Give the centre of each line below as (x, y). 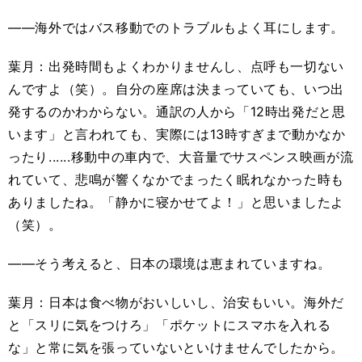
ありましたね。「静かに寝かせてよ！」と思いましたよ (176, 202)
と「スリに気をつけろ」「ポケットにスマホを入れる (170, 325)
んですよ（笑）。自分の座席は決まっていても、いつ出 (176, 89)
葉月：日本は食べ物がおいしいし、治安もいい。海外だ (176, 303)
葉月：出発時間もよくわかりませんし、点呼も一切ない (176, 67)
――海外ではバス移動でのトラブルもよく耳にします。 (176, 28)
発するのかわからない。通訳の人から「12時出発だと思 (177, 112)
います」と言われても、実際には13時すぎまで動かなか (177, 135)
